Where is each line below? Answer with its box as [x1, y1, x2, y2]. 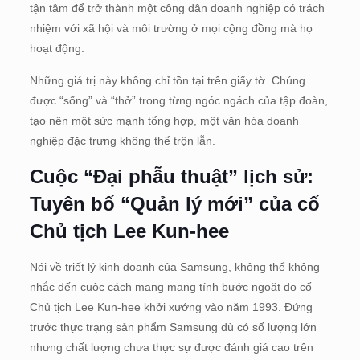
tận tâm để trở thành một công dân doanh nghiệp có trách [29, 2, 325, 15]
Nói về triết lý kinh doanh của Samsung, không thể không [29, 260, 320, 274]
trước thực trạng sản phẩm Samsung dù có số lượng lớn [29, 321, 317, 334]
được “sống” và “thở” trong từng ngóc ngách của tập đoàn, [29, 94, 328, 108]
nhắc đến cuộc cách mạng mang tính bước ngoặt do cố [29, 280, 312, 294]
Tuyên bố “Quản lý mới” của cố [29, 193, 320, 215]
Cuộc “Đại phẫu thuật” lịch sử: [29, 166, 313, 188]
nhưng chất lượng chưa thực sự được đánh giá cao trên [29, 341, 313, 354]
